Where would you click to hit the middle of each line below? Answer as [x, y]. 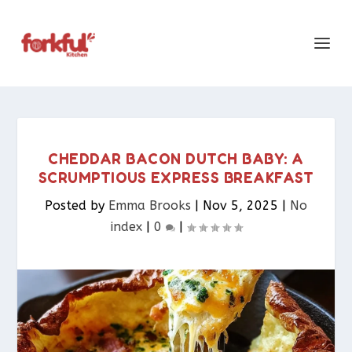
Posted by [77, 205]
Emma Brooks [150, 205]
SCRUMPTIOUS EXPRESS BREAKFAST [176, 177]
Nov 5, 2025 [240, 205]
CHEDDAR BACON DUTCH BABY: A [176, 158]
